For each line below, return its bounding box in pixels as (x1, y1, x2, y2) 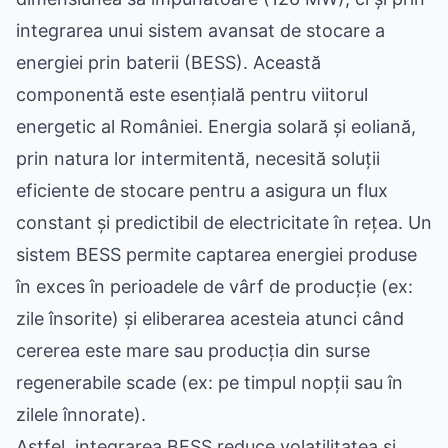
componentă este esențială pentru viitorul (16, 84, 368, 105)
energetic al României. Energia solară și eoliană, (16, 116, 416, 137)
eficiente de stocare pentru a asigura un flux (16, 180, 388, 201)
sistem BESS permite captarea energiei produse (16, 244, 417, 265)
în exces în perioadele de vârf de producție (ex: (16, 276, 413, 297)
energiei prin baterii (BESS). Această (16, 52, 321, 73)
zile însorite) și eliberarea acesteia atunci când (16, 308, 404, 329)
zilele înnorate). (16, 404, 146, 425)
